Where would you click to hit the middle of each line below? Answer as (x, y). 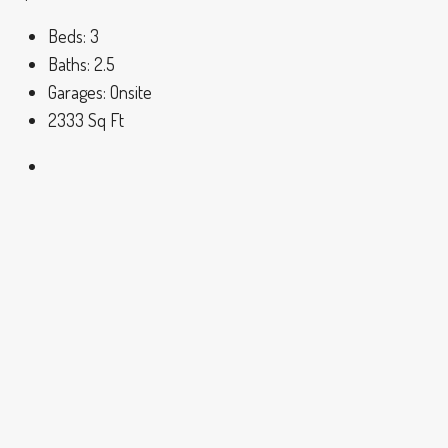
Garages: (77, 92)
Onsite (131, 92)
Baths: (69, 64)
